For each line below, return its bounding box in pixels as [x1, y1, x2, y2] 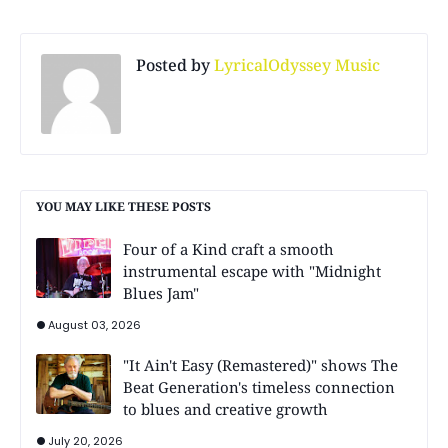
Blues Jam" [123, 282, 199, 303]
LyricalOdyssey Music [210, 53, 380, 76]
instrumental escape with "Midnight [123, 260, 381, 281]
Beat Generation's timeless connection [123, 376, 395, 397]
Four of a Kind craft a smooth [123, 238, 334, 259]
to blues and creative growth [123, 398, 328, 419]
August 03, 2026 [48, 316, 141, 333]
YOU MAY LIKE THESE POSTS [36, 197, 211, 215]
